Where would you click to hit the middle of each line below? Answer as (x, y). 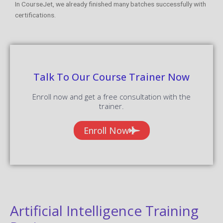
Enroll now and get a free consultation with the (111, 96)
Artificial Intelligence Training (104, 210)
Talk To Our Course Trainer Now (111, 77)
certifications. (35, 15)
